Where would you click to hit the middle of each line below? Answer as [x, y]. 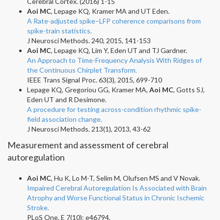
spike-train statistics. [59, 30]
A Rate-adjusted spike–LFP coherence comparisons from [114, 21]
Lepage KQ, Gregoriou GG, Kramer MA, [88, 89]
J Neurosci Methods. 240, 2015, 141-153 [89, 40]
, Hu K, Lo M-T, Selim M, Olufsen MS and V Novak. [126, 178]
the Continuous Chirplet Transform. [82, 70]
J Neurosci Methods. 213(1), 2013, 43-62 [89, 129]
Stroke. [38, 207]
